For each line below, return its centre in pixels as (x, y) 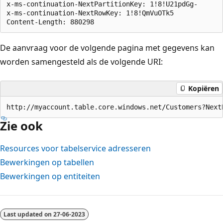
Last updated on (28, 214)
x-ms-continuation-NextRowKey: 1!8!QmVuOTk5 (94, 13)
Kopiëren (204, 88)
